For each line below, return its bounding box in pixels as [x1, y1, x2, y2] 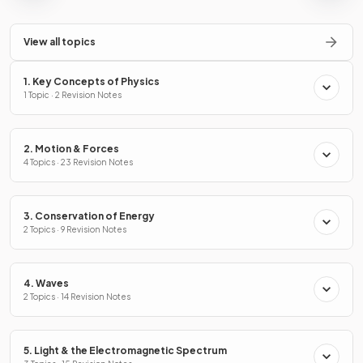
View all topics [23, 35, 96, 48]
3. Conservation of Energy [23, 209, 155, 222]
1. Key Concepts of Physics [23, 75, 160, 88]
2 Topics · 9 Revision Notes [23, 224, 126, 234]
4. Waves [23, 276, 69, 289]
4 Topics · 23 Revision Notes [23, 156, 133, 167]
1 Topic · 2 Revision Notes [23, 89, 122, 100]
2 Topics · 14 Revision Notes [23, 291, 130, 301]
